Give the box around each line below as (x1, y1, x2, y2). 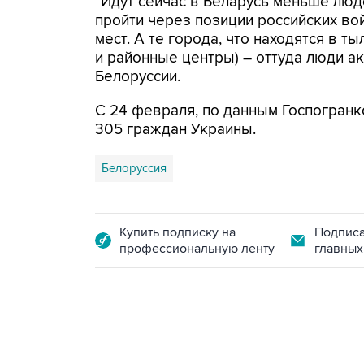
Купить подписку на (119, 224, 236, 240)
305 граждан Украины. (95, 120, 256, 139)
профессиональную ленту (119, 240, 275, 257)
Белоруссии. (95, 67, 180, 86)
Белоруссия (102, 161, 167, 175)
